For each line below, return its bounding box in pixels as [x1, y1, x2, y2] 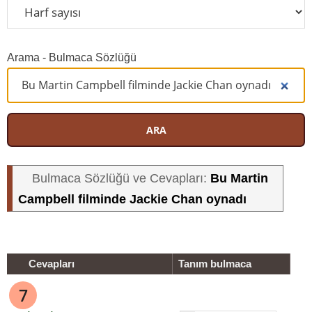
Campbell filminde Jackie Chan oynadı [18, 192, 247, 206]
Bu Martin [210, 171, 268, 185]
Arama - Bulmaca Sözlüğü [7, 51, 136, 63]
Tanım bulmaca [178, 258, 251, 270]
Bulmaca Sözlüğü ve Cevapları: [32, 171, 210, 185]
